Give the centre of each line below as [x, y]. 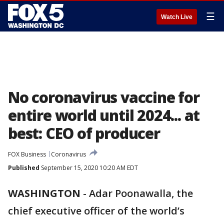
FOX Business [27, 154]
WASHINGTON [44, 193]
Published [24, 168]
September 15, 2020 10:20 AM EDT [89, 168]
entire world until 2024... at [104, 115]
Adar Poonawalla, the [141, 193]
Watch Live [177, 17]
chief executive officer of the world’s [96, 211]
